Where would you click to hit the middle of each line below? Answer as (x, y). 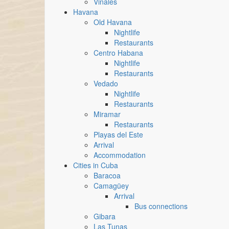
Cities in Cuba (96, 165)
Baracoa (107, 175)
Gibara (105, 216)
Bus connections (161, 206)
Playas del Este (118, 134)
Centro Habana (118, 53)
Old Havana (113, 22)
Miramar (107, 114)
